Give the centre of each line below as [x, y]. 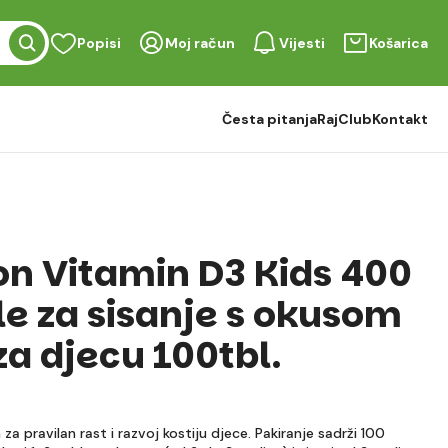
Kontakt [400, 119]
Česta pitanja [269, 119]
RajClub [344, 119]
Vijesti [302, 43]
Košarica [398, 43]
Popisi [99, 43]
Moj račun [200, 43]
